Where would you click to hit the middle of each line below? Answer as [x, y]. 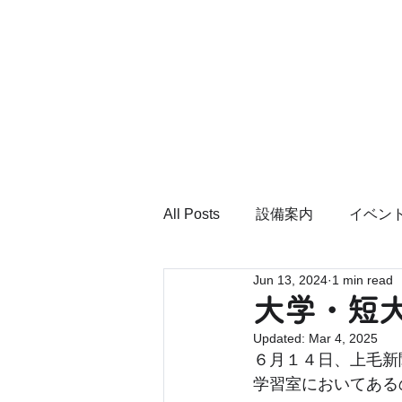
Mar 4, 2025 [343, 338]
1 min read [363, 280]
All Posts [192, 214]
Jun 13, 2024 [290, 280]
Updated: [281, 338]
